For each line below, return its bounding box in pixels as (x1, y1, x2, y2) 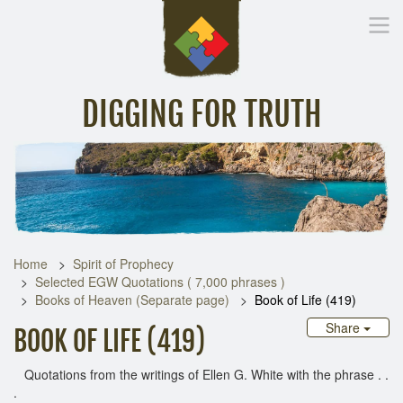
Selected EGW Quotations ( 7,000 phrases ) (35, 272, 285, 291)
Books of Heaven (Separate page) (35, 290, 229, 309)
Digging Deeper (236, 151, 310, 166)
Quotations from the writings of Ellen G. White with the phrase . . (13, 364, 389, 383)
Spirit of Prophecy (73, 254, 174, 273)
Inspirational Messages (85, 151, 200, 166)
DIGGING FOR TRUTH (81, 94, 322, 135)
